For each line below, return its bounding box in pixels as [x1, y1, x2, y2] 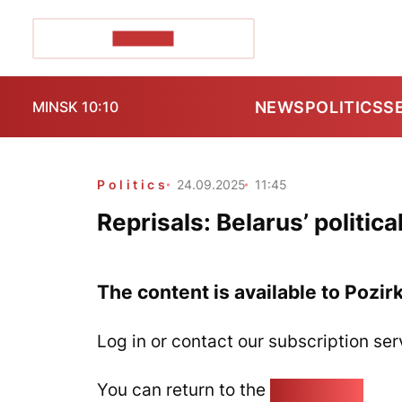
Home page [270, 379, 363, 400]
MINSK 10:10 [32, 98, 118, 116]
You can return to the [97, 379, 270, 400]
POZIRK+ [112, 31, 174, 46]
